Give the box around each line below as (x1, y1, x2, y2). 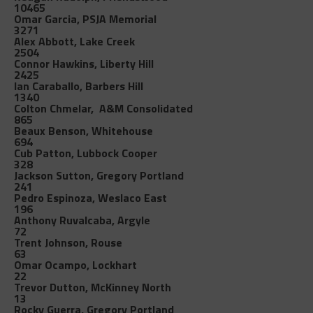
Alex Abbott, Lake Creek (13, 32, 135, 50)
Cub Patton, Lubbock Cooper (13, 144, 157, 161)
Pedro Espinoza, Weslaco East (13, 189, 167, 206)
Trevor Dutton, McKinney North (13, 278, 171, 296)
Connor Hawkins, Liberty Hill (13, 54, 154, 72)
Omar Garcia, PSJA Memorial (13, 10, 156, 27)
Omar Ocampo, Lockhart (13, 256, 137, 273)
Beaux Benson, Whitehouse (13, 122, 153, 139)
